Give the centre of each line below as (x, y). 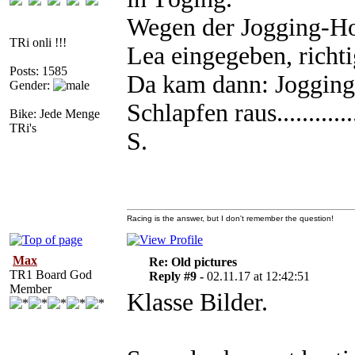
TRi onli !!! (38, 42)
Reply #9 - (177, 276)
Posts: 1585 (38, 71)
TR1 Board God (51, 275)
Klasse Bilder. (197, 302)
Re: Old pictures (193, 262)
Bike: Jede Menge (55, 114)
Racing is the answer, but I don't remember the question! (230, 218)
